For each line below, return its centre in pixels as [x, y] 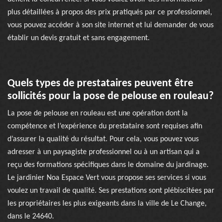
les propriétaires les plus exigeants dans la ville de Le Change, [107, 204]
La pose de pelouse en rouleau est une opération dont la [98, 113]
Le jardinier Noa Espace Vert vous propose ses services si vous [107, 178]
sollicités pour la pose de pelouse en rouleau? [111, 96]
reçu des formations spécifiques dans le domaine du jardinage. [108, 165]
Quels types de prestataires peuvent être [100, 83]
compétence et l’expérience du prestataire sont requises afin [105, 126]
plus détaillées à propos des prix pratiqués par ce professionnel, [110, 12]
